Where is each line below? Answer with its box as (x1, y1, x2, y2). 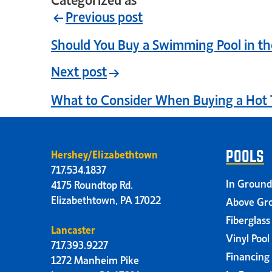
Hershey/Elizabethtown (51, 146, 158, 161)
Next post (51, 61, 107, 80)
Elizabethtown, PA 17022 (51, 191, 161, 206)
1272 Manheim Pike (51, 251, 139, 267)
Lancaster (51, 221, 95, 236)
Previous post (66, 6, 143, 25)
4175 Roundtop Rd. (51, 176, 133, 191)
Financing (226, 248, 270, 263)
